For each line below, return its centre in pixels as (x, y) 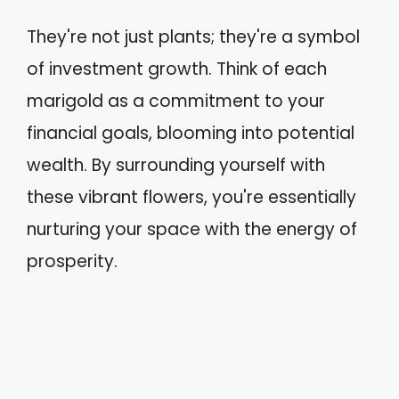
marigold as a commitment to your (176, 101)
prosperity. (72, 261)
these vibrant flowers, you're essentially (191, 197)
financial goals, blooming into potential (191, 133)
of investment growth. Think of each (177, 69)
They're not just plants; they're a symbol (193, 37)
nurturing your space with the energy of (192, 229)
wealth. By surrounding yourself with (176, 165)
